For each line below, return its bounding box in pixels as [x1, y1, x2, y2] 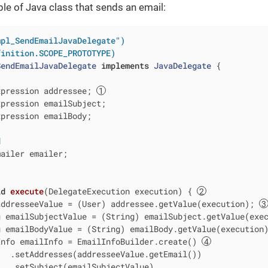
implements [100, 59, 149, 71]
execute [10, 185, 44, 197]
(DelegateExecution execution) [43, 185, 182, 197]
